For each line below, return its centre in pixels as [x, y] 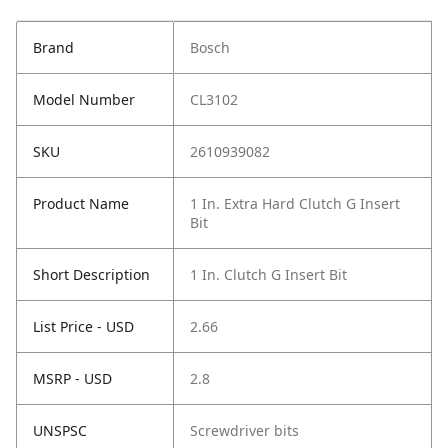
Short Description [91, 274]
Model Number [84, 99]
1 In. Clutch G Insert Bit [268, 274]
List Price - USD [83, 326]
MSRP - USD [72, 378]
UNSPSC [60, 430]
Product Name [81, 203]
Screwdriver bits [244, 430]
